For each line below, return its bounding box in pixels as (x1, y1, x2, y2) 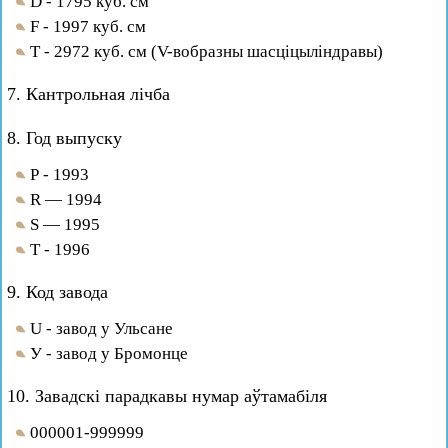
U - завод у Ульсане (30, 319, 173, 338)
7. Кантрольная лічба (7, 84, 170, 104)
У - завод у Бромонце (30, 344, 188, 363)
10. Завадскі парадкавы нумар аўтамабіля (7, 386, 327, 406)
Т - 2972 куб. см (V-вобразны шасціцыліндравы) (30, 42, 383, 61)
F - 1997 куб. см (30, 17, 146, 36)
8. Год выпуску (7, 128, 122, 148)
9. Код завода (7, 282, 108, 302)
